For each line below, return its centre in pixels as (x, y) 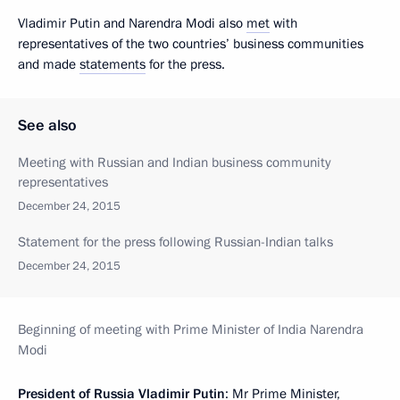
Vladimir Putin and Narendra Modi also (132, 23)
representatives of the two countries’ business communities (191, 43)
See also (47, 125)
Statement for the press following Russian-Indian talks (175, 242)
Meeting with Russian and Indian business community (174, 162)
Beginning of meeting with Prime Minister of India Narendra (191, 329)
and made (49, 64)
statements (112, 64)
